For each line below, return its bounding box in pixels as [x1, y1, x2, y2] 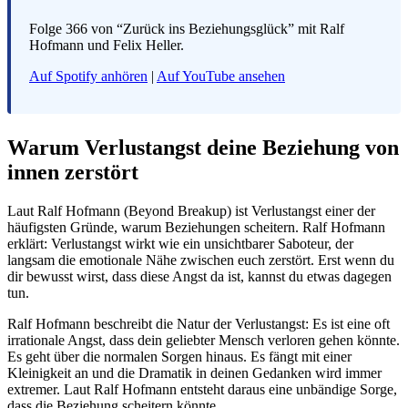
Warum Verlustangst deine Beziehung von [7, 135, 399, 159]
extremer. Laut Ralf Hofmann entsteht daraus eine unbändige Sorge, [7, 381, 397, 397]
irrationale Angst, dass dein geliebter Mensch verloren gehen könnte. [7, 331, 400, 348]
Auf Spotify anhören [29, 67, 148, 84]
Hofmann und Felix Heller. [29, 36, 184, 53]
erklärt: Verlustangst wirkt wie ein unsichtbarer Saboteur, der [7, 235, 353, 251]
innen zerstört [7, 159, 138, 184]
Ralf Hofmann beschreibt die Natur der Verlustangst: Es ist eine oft [7, 315, 390, 331]
